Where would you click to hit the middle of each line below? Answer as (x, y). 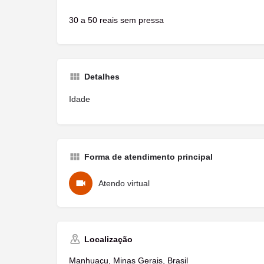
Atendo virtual (124, 183)
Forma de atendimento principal (148, 157)
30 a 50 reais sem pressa (116, 20)
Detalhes (102, 77)
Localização (108, 239)
